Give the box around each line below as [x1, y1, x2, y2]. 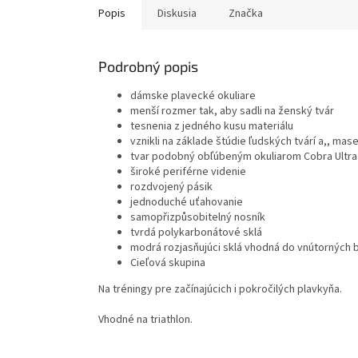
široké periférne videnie [130, 164, 246, 181]
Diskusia [157, 6, 197, 22]
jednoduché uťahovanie [130, 194, 243, 211]
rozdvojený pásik [130, 179, 213, 196]
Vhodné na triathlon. [98, 312, 193, 328]
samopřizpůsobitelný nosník [130, 209, 265, 226]
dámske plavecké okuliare [130, 88, 256, 105]
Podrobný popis [98, 58, 198, 76]
